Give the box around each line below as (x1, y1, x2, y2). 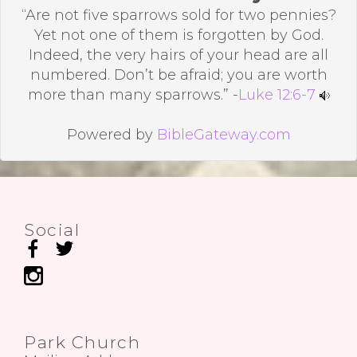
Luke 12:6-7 (237, 86, 316, 104)
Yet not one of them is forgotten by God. (33, 26, 324, 44)
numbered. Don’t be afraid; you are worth (29, 66, 328, 84)
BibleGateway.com (156, 126, 291, 143)
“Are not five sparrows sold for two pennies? (21, 6, 336, 24)
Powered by (66, 126, 157, 143)
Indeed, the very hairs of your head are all (29, 46, 328, 64)
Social (24, 220, 80, 240)
